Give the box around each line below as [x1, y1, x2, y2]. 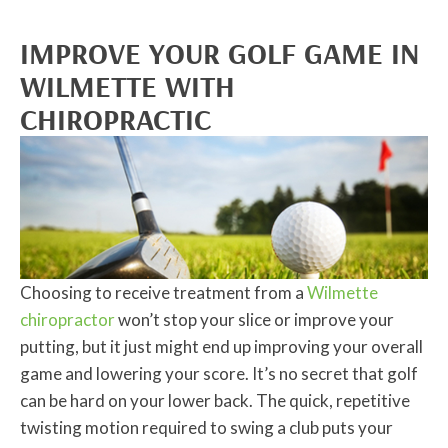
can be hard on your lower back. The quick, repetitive [20, 390, 410, 412]
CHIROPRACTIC [20, 100, 211, 139]
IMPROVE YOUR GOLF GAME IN [20, 34, 420, 73]
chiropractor [20, 309, 115, 331]
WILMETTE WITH [20, 67, 235, 106]
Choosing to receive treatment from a [20, 282, 307, 304]
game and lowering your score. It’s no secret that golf [20, 363, 418, 385]
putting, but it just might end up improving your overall [20, 336, 423, 358]
